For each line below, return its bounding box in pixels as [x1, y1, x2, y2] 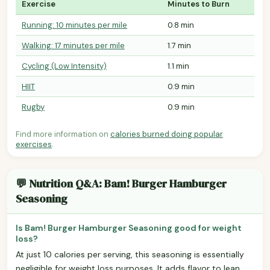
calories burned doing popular [110, 128, 223, 139]
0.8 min [168, 19, 194, 30]
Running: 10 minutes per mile [22, 19, 127, 30]
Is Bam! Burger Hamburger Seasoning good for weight [16, 222, 242, 233]
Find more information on [16, 128, 110, 139]
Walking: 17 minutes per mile [22, 40, 125, 51]
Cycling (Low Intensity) [22, 60, 107, 71]
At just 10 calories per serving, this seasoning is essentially [16, 248, 244, 260]
